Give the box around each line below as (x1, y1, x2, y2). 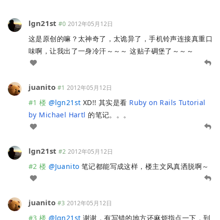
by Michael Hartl (28, 110, 86, 119)
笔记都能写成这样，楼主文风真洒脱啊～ (79, 161, 209, 171)
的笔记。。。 (85, 110, 131, 119)
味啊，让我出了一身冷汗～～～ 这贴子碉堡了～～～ (28, 46, 194, 55)
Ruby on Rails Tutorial (129, 97, 206, 107)
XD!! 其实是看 (81, 97, 130, 107)
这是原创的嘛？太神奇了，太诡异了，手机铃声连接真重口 (28, 33, 213, 43)
